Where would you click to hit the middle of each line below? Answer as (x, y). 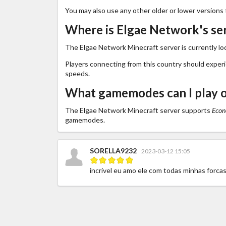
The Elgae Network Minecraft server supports (138, 110)
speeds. (77, 73)
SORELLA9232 (113, 150)
